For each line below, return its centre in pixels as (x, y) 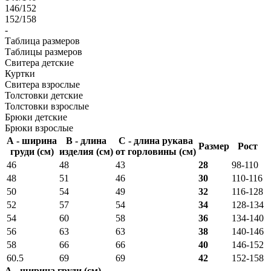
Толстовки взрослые (47, 106)
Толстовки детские (44, 95)
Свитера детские (39, 62)
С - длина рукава (156, 140)
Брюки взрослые (39, 128)
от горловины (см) (156, 151)
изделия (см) (86, 151)
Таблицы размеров (44, 51)
